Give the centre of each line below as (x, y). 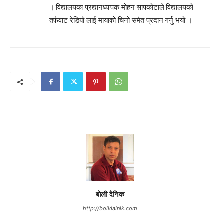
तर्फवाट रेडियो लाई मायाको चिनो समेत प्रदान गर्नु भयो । (121, 20)
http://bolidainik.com (110, 208)
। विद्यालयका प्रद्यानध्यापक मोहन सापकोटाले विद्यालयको (121, 7)
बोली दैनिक (110, 194)
